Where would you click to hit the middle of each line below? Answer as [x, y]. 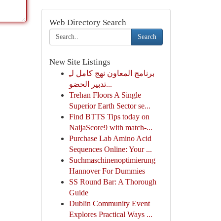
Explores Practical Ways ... [110, 214]
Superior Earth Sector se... [110, 106]
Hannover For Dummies [107, 171]
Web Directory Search [88, 22]
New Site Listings [80, 62]
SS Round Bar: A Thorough [112, 182]
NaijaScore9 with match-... [110, 128]
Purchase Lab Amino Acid [110, 138]
